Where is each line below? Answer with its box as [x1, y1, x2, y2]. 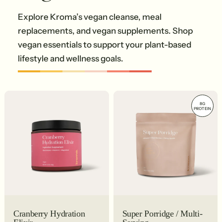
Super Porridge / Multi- [122, 208, 203, 219]
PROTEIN [193, 106, 212, 111]
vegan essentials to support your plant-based [18, 39, 191, 50]
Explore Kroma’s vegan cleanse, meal [18, 11, 162, 22]
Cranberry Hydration [13, 208, 85, 219]
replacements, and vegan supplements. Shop [18, 25, 193, 36]
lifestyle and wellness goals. [18, 53, 123, 63]
